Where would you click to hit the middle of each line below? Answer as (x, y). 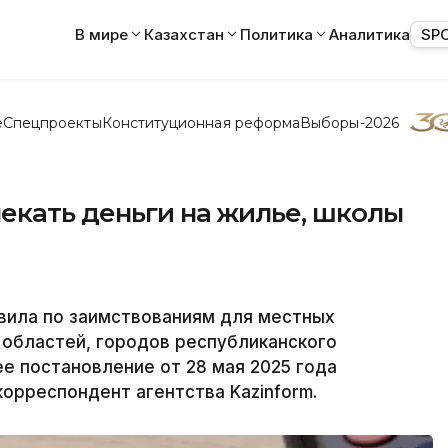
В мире (101, 34)
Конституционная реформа (201, 122)
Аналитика (369, 34)
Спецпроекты (52, 122)
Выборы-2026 (349, 122)
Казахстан (184, 34)
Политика (276, 34)
